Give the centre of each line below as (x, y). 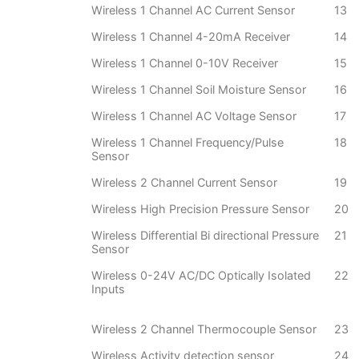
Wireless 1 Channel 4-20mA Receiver (191, 37)
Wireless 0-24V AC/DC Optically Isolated (201, 276)
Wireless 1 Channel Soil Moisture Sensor (199, 90)
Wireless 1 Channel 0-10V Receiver (185, 63)
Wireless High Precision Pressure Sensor (200, 209)
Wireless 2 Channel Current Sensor (184, 183)
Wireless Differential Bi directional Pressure (205, 236)
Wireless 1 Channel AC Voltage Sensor (194, 116)
